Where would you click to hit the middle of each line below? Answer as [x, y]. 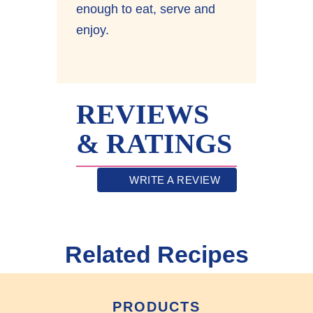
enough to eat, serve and [146, 9]
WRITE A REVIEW [175, 180]
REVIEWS [143, 115]
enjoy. [93, 30]
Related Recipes [156, 255]
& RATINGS [154, 144]
